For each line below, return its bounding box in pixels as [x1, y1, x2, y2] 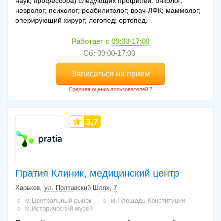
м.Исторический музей [25, 205, 93, 213]
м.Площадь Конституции [111, 197, 185, 205]
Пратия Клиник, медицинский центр [15, 168, 179, 179]
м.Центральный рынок [25, 197, 92, 205]
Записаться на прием [71, 70, 150, 78]
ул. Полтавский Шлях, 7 [44, 184, 117, 192]
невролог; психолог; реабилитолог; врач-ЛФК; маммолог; [15, 6, 201, 15]
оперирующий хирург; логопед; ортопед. [15, 16, 147, 25]
